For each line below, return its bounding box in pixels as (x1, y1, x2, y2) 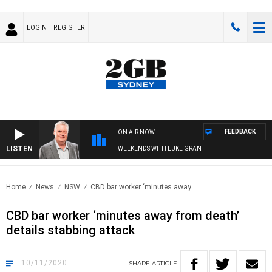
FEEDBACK (225, 128, 256, 135)
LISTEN (6, 144, 33, 154)
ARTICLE (152, 259, 177, 268)
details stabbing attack (6, 223, 135, 238)
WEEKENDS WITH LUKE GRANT (118, 145, 205, 152)
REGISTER (53, 24, 85, 32)
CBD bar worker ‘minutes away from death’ (6, 208, 239, 223)
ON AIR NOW (118, 129, 155, 136)
